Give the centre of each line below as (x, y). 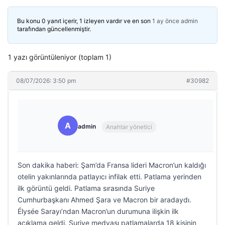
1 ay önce (166, 21)
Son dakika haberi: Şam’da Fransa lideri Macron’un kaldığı (112, 165)
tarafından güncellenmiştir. (54, 29)
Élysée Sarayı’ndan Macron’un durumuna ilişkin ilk (98, 211)
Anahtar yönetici (129, 127)
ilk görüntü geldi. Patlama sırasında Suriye (86, 188)
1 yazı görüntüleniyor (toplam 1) (60, 57)
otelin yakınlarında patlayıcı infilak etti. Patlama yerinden (109, 177)
